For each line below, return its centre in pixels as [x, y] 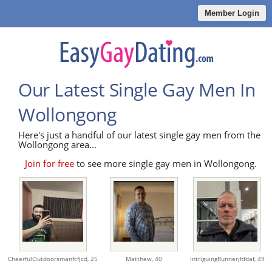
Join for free [49, 164]
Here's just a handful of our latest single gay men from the [139, 135]
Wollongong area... [57, 145]
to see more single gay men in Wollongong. [165, 164]
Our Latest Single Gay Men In [137, 90]
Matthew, [140, 259]
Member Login [232, 13]
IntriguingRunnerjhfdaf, [223, 259]
